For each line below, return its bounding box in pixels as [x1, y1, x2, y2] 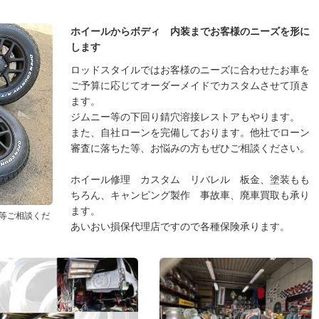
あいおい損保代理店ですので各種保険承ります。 [70, 221, 290, 232]
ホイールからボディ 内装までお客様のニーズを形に [70, 26, 310, 37]
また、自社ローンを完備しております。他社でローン [70, 127, 310, 138]
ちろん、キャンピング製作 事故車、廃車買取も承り [70, 189, 310, 201]
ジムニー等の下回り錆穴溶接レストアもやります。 [70, 111, 300, 122]
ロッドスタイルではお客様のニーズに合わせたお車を [70, 64, 310, 75]
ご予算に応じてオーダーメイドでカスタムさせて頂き [70, 80, 310, 91]
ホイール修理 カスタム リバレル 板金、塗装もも [70, 174, 310, 185]
